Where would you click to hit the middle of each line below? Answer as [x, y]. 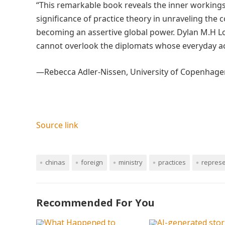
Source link [57, 125]
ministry [131, 162]
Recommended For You [95, 203]
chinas [55, 162]
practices [172, 162]
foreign [92, 162]
